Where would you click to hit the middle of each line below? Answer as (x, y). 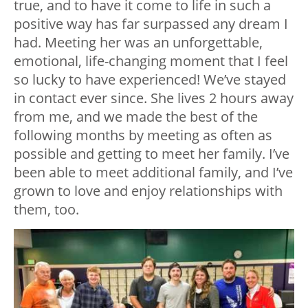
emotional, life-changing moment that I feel (151, 61)
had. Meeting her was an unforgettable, (138, 42)
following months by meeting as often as (143, 135)
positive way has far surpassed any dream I (151, 24)
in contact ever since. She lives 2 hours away (154, 98)
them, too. (46, 209)
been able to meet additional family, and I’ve (153, 172)
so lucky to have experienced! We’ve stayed (150, 79)
